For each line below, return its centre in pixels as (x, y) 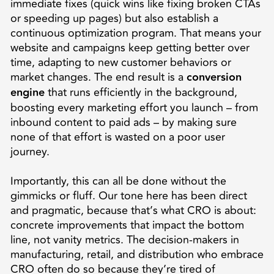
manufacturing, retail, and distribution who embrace (137, 254)
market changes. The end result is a (98, 77)
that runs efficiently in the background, (141, 92)
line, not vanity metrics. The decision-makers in (124, 239)
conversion (214, 77)
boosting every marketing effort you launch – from (134, 107)
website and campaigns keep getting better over (130, 47)
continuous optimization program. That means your (135, 33)
